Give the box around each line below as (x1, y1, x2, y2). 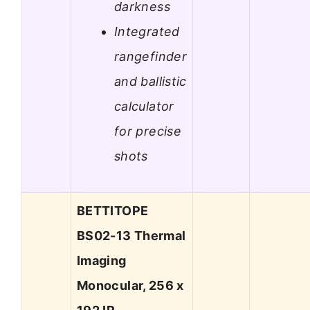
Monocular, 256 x (77, 278, 184, 293)
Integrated (114, 24, 180, 39)
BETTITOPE (77, 203, 149, 219)
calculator (114, 98, 174, 113)
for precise (114, 123, 181, 138)
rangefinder (114, 48, 187, 64)
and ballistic (114, 73, 187, 89)
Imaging (77, 253, 127, 268)
